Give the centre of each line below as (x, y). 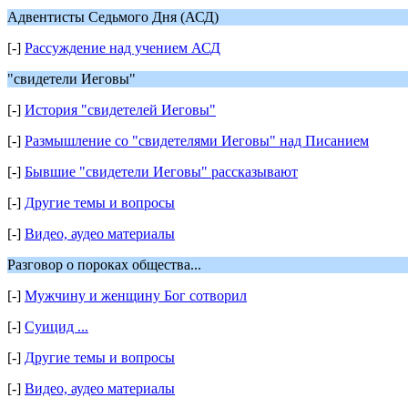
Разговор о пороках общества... (104, 265)
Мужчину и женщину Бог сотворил (136, 296)
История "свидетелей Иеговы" (120, 110)
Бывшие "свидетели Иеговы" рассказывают (161, 172)
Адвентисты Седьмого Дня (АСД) (113, 17)
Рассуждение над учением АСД (122, 48)
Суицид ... (56, 326)
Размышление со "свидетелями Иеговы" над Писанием (197, 141)
